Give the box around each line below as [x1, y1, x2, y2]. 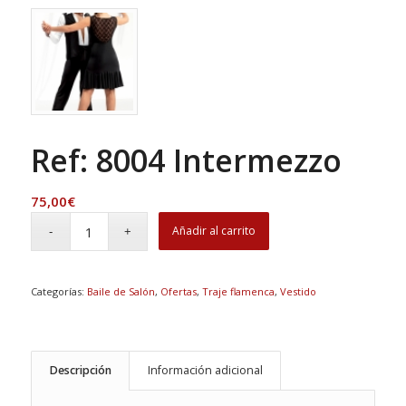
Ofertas [159, 285, 197, 299]
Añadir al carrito [172, 223, 256, 239]
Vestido [279, 285, 316, 299]
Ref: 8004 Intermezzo [30, 140, 342, 182]
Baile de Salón [86, 285, 155, 299]
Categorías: [30, 285, 87, 299]
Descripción [49, 362, 111, 379]
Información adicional [147, 362, 263, 379]
